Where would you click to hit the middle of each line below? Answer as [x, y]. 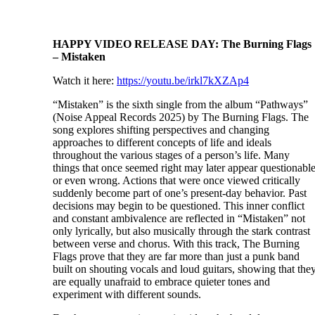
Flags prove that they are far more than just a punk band [176, 257]
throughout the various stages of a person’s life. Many [171, 155]
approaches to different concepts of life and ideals [162, 143]
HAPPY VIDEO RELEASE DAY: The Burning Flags [182, 44]
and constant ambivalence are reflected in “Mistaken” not [179, 219]
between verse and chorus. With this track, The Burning [176, 244]
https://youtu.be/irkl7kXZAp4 [182, 81]
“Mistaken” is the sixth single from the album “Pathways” [180, 105]
